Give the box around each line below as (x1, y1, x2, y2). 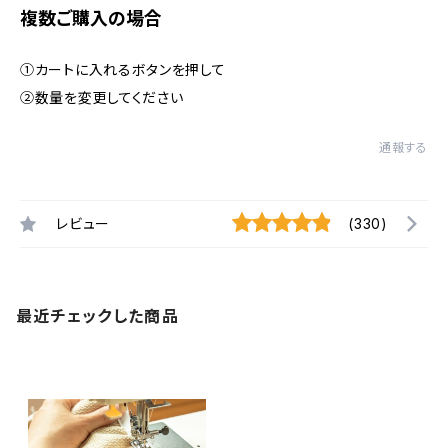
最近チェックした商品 (16, 306, 179, 326)
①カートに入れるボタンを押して (20, 61, 226, 78)
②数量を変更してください (20, 89, 184, 106)
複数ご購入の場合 (20, 8, 162, 29)
